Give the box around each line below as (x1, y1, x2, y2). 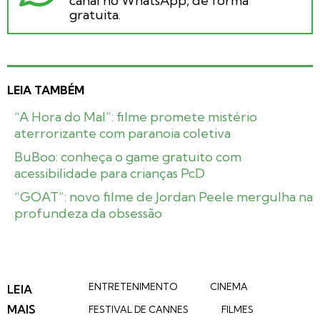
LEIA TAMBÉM (7, 83, 84, 98)
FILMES (221, 304, 254, 316)
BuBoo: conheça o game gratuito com (14, 149, 241, 166)
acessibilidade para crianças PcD (14, 165, 205, 182)
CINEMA (209, 281, 248, 293)
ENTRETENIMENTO (88, 281, 177, 293)
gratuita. (69, 6, 121, 24)
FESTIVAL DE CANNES (88, 304, 189, 316)
